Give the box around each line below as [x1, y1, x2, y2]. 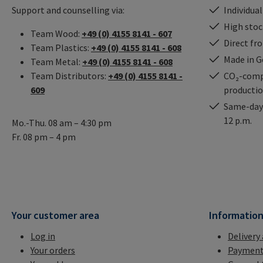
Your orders [31, 244, 75, 257]
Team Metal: [31, 56, 82, 68]
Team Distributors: [31, 70, 108, 82]
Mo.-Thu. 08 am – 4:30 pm [12, 117, 112, 129]
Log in [31, 230, 55, 242]
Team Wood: [31, 28, 82, 40]
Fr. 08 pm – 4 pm [12, 131, 76, 143]
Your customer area [12, 208, 99, 222]
